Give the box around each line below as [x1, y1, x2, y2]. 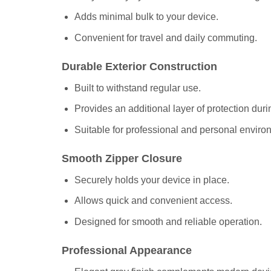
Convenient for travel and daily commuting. [74, 32, 257, 43]
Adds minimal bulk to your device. [74, 11, 218, 22]
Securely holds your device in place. [74, 174, 229, 185]
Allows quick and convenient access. [74, 195, 232, 206]
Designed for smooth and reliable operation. [74, 216, 262, 227]
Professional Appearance [62, 244, 192, 256]
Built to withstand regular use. [74, 82, 201, 93]
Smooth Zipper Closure [62, 152, 182, 165]
